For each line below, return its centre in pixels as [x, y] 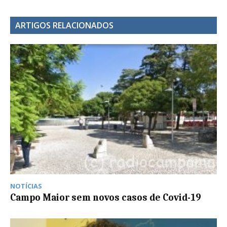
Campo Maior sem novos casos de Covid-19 [106, 198]
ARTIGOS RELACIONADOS [64, 26]
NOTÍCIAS [26, 186]
